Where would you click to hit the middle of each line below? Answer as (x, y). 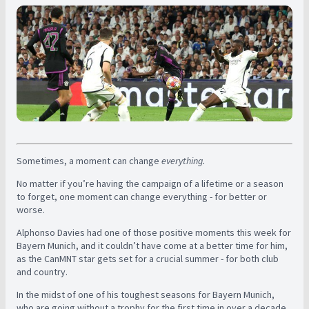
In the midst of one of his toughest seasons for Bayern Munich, (146, 295)
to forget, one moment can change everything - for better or (142, 197)
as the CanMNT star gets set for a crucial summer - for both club (148, 259)
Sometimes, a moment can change (89, 161)
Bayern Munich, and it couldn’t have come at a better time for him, (152, 246)
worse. (31, 210)
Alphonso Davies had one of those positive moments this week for (154, 232)
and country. (43, 272)
